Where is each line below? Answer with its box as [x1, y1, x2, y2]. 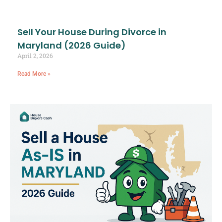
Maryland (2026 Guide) [17, 39, 126, 52]
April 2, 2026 [17, 52, 53, 60]
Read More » [17, 70, 51, 78]
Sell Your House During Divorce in [17, 26, 166, 39]
